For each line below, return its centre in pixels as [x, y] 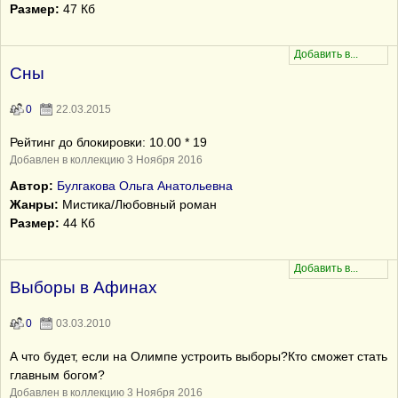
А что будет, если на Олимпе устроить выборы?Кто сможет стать [199, 356]
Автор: [32, 186]
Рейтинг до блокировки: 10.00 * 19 [108, 142]
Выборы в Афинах [84, 287]
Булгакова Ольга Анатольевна [145, 186]
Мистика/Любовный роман [138, 204]
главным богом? [57, 375]
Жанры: [34, 204]
